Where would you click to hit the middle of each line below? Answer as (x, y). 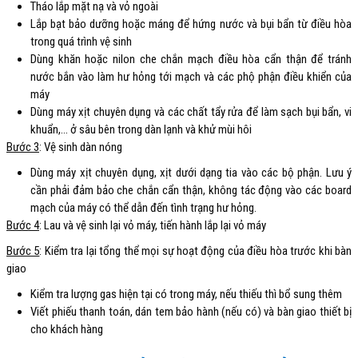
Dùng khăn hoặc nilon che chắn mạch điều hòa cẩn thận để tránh (191, 60)
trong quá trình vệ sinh (81, 42)
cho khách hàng (67, 330)
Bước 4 (23, 226)
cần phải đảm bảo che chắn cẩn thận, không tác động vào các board (191, 191)
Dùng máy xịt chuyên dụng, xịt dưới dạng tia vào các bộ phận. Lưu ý (191, 173)
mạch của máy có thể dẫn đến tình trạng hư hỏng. (143, 208)
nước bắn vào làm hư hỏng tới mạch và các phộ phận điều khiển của (191, 77)
